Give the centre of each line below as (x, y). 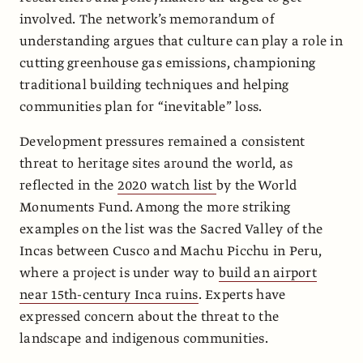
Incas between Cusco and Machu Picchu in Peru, (171, 251)
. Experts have (242, 295)
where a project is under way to (119, 273)
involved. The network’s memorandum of (147, 19)
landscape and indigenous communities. (144, 338)
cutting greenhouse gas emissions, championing (168, 63)
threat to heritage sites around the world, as (156, 163)
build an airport (267, 273)
